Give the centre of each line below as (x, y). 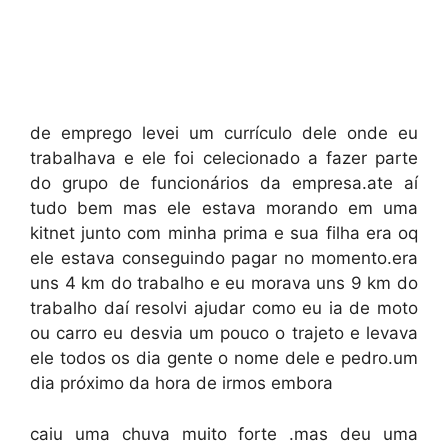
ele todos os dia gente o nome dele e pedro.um (224, 358)
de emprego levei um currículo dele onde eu (224, 133)
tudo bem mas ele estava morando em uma (224, 208)
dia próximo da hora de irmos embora (181, 383)
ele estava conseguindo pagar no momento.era (224, 258)
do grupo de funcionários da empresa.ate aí (224, 183)
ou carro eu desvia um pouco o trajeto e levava (224, 333)
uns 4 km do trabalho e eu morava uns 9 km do (224, 283)
